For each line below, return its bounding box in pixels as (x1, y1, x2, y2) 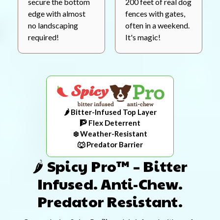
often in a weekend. (125, 20, 190, 30)
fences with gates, (125, 8, 185, 18)
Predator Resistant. (37, 191, 183, 212)
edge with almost (28, 8, 85, 18)
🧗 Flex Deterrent (80, 118, 140, 128)
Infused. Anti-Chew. (37, 173, 183, 194)
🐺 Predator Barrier (77, 140, 143, 149)
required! (28, 32, 59, 42)
